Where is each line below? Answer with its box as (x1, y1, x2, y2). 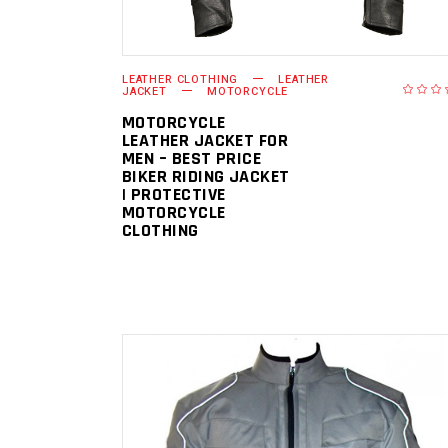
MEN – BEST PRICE (122, 146, 262, 170)
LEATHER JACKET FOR (122, 128, 289, 152)
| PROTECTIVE (122, 182, 226, 206)
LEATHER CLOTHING (122, 70, 239, 88)
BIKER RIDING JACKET (122, 164, 290, 188)
